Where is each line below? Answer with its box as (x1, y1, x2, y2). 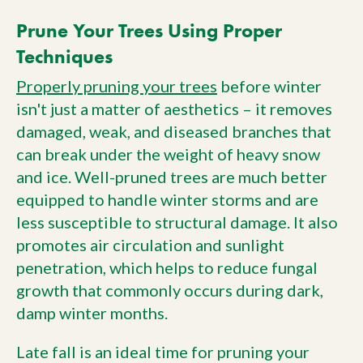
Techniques (16, 45, 113, 69)
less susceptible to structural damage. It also (16, 212, 338, 233)
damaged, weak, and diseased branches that (16, 122, 331, 142)
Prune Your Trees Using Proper (16, 19, 282, 43)
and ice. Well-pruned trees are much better (16, 167, 327, 187)
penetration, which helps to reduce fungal (16, 258, 318, 278)
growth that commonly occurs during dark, (16, 280, 323, 301)
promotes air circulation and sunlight (16, 235, 284, 255)
